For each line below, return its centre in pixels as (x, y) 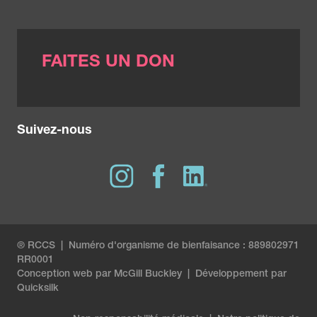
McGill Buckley (148, 274)
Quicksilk (38, 288)
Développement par (241, 274)
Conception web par (65, 274)
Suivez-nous (54, 131)
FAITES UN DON (108, 63)
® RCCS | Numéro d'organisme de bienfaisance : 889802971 (158, 246)
